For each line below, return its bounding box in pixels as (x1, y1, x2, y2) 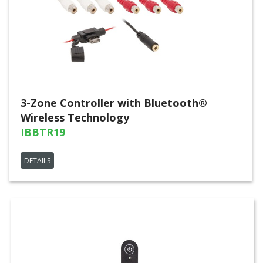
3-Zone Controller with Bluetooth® (21, 96, 207, 110)
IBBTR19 (21, 125, 65, 139)
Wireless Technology (21, 110, 129, 124)
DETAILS (24, 156, 50, 166)
